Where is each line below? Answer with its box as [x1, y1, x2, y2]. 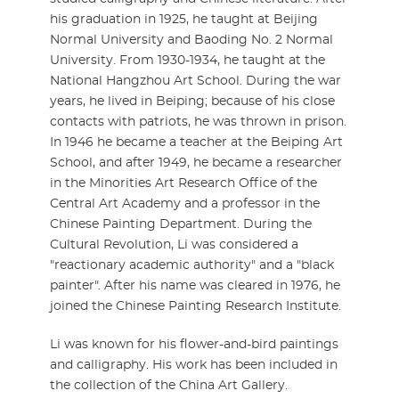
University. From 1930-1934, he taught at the [50, 54, 325, 67]
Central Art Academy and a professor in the [50, 198, 320, 210]
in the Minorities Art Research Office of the [50, 177, 317, 190]
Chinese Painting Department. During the [50, 218, 312, 231]
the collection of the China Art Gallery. [50, 379, 288, 392]
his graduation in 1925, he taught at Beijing [50, 13, 318, 26]
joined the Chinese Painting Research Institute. [50, 300, 341, 313]
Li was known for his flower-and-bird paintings [50, 338, 338, 351]
